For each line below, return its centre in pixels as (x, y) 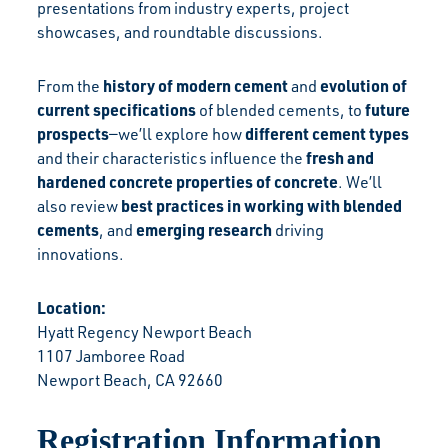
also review (79, 205)
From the (70, 85)
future (388, 109)
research (240, 229)
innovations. (81, 253)
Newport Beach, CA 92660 (130, 379)
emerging (171, 229)
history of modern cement (196, 85)
